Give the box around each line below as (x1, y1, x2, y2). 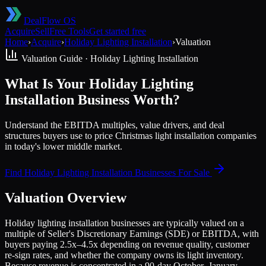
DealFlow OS (24, 15, 76, 26)
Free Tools (49, 26, 89, 36)
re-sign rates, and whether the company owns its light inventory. (5, 249, 243, 260)
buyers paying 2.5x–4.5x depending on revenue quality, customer (5, 239, 249, 249)
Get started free (89, 26, 146, 36)
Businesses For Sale (132, 167, 212, 178)
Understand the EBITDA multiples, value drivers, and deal (5, 119, 224, 130)
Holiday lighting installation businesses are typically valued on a (5, 217, 244, 228)
